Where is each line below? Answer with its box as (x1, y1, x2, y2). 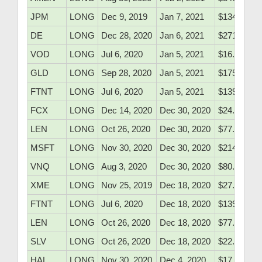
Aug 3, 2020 (101, 161, 147, 172)
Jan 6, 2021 (160, 30, 204, 41)
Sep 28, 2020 (101, 68, 151, 78)
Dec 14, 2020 (101, 105, 152, 116)
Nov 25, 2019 (101, 180, 152, 191)
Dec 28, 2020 (101, 30, 152, 41)
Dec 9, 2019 (101, 12, 147, 22)
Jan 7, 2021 (160, 12, 204, 22)
